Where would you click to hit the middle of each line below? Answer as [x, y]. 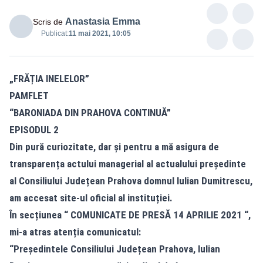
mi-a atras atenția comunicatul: [75, 232]
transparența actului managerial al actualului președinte [128, 164]
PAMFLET [29, 96]
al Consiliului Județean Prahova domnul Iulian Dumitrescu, [131, 181]
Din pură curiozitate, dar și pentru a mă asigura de [114, 147]
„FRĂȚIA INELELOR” [49, 79]
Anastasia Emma [103, 21]
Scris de [48, 22]
